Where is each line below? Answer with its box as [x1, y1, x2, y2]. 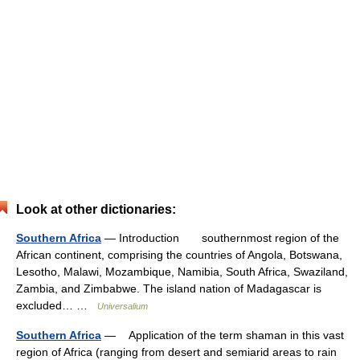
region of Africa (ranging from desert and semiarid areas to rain [16, 346, 337, 358]
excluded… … [16, 299, 97, 312]
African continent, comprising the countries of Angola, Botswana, [16, 248, 342, 261]
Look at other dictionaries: [16, 202, 176, 216]
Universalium [97, 301, 148, 311]
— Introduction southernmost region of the [101, 231, 339, 244]
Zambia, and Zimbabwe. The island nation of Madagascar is [16, 282, 321, 295]
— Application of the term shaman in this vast [101, 329, 344, 342]
